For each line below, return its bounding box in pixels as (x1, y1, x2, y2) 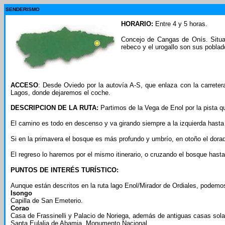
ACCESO (11, 81, 38, 89)
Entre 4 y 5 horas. (153, 20, 207, 28)
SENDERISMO (6, 7, 40, 12)
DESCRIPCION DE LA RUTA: (11, 104, 100, 111)
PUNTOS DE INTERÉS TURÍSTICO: (11, 166, 119, 174)
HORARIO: (121, 20, 153, 28)
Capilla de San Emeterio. (11, 197, 83, 204)
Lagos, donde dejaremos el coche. (11, 89, 110, 96)
